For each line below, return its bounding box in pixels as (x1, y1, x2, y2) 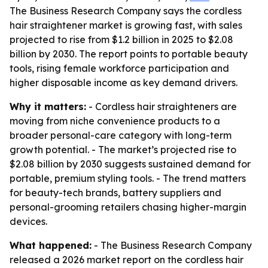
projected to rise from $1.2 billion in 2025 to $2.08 (10, 33, 233, 45)
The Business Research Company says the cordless (10, 5, 242, 17)
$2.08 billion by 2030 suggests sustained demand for (10, 158, 251, 170)
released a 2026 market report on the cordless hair (10, 254, 243, 266)
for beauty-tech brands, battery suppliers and (10, 187, 221, 199)
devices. (10, 215, 47, 227)
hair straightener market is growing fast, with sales (10, 19, 242, 31)
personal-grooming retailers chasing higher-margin (10, 201, 246, 213)
